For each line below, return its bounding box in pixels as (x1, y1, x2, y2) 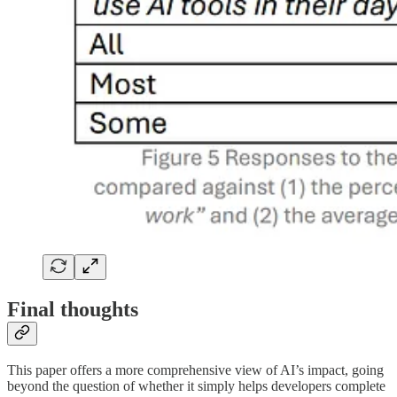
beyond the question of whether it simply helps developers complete (7, 378, 385, 394)
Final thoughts (7, 297, 138, 321)
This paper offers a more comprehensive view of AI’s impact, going (7, 362, 384, 378)
